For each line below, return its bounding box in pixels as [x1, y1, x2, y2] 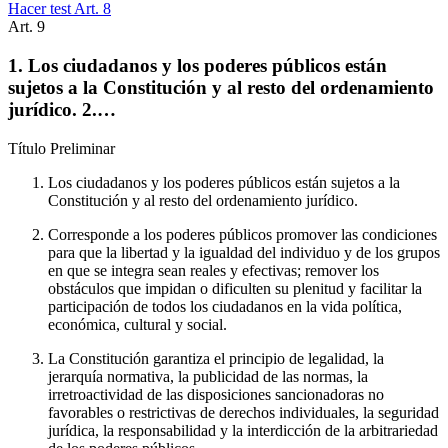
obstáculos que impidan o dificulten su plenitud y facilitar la [48, 279, 422, 297]
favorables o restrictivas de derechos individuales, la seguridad [48, 403, 439, 421]
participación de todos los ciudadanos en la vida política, [48, 297, 402, 315]
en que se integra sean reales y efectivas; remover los [48, 261, 379, 279]
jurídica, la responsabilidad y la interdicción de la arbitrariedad [48, 421, 438, 439]
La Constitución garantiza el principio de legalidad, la [48, 349, 384, 367]
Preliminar [50, 139, 115, 157]
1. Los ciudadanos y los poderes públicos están [8, 54, 387, 76]
